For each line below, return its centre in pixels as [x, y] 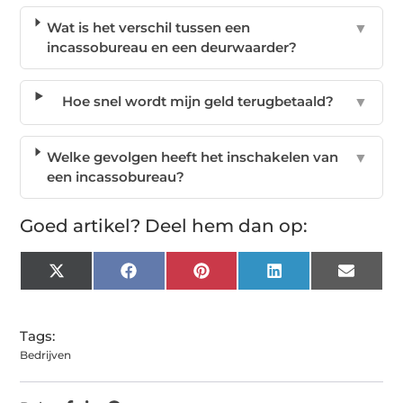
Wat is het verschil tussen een [148, 27]
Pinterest [242, 277]
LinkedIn [313, 277]
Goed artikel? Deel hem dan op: [164, 225]
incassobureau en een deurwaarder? [171, 47]
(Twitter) [93, 291]
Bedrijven [46, 354]
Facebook [171, 277]
